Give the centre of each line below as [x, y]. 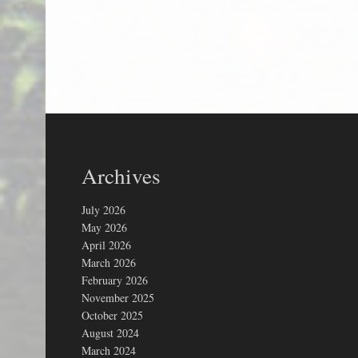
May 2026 [104, 227]
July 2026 [103, 210]
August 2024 [110, 333]
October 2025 [112, 315]
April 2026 [106, 245]
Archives [121, 176]
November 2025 [118, 298]
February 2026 [115, 280]
